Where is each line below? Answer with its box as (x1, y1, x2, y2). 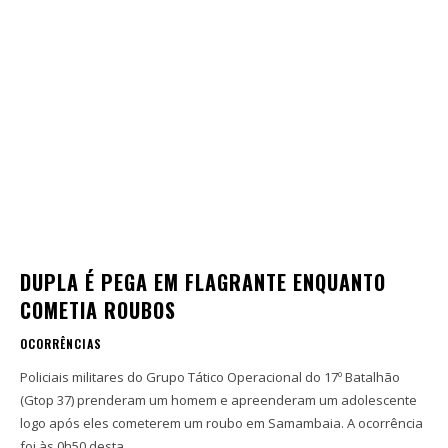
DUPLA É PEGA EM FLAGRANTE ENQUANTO (20, 267, 386, 298)
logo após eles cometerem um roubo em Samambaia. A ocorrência (20, 414, 423, 433)
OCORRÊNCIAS (20, 335, 102, 353)
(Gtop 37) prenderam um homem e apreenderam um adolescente (20, 391, 417, 410)
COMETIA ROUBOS (20, 295, 176, 326)
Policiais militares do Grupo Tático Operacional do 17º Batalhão (20, 368, 400, 387)
